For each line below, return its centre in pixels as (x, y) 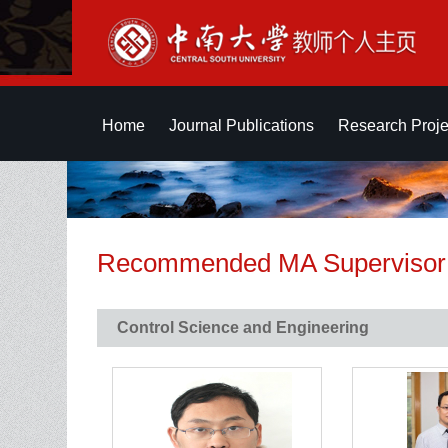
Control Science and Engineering (243, 327)
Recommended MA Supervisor (271, 263)
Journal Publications (241, 125)
